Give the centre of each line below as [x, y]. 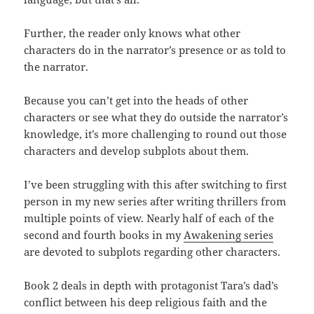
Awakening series [229, 235]
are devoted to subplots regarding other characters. [152, 252]
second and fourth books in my [104, 235]
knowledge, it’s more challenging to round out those [156, 134]
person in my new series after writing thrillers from [155, 202]
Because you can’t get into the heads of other [136, 101]
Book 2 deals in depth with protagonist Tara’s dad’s [151, 286]
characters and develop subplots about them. [137, 151]
